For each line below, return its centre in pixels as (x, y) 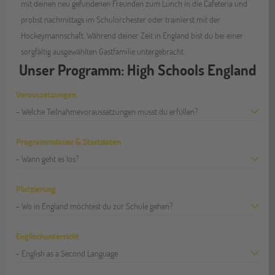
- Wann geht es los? (48, 158)
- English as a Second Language (67, 253)
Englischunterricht (48, 236)
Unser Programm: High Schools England (137, 69)
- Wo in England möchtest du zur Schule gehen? (95, 206)
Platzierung (36, 188)
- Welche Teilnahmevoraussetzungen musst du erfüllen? (107, 111)
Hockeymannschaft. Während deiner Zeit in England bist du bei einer (132, 35)
